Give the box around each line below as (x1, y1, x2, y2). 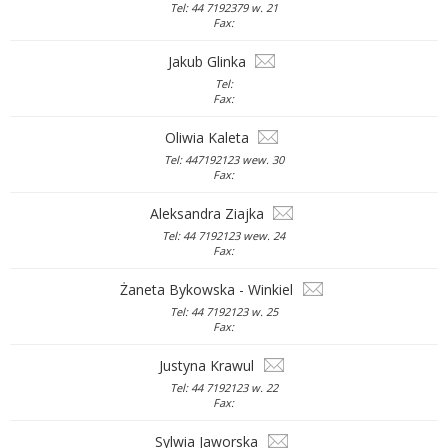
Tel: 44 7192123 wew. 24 (162, 228, 286, 243)
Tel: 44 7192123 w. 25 (170, 304, 278, 319)
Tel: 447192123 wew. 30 (164, 152, 284, 167)
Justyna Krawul (159, 356, 259, 376)
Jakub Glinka (168, 52, 250, 72)
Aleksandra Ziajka (150, 204, 268, 224)
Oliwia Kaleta (165, 128, 253, 148)
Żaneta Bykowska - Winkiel (120, 280, 298, 300)
